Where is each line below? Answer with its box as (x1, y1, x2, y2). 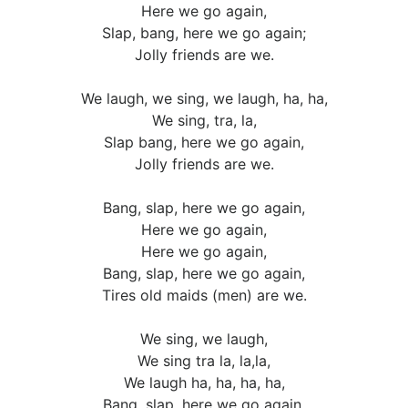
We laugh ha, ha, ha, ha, (123, 373, 285, 393)
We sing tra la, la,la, (138, 352, 270, 371)
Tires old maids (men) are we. (101, 286, 307, 305)
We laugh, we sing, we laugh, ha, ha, (80, 89, 328, 108)
